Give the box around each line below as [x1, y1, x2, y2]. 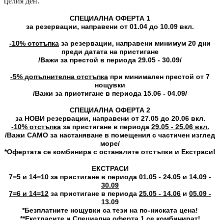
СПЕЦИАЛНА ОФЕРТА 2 [70, 106, 150, 114]
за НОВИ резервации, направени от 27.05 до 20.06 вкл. [15, 114, 205, 122]
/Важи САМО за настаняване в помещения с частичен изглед [5, 131, 215, 139]
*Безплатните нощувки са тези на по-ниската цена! [22, 206, 198, 214]
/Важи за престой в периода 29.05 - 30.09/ [38, 56, 182, 64]
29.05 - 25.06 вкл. [151, 123, 209, 131]
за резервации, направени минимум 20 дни [59, 39, 211, 47]
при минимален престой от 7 [108, 73, 210, 81]
